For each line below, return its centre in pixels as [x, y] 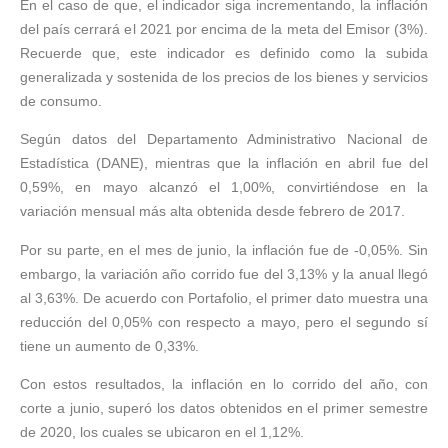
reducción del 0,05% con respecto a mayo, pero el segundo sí [224, 321]
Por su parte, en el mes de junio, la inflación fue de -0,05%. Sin [224, 249]
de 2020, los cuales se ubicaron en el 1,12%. [162, 432]
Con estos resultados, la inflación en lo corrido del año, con [224, 384]
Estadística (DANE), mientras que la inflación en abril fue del [224, 163]
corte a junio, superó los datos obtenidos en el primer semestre [224, 408]
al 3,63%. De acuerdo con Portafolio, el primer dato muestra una [224, 297]
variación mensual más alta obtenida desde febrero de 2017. [212, 211]
